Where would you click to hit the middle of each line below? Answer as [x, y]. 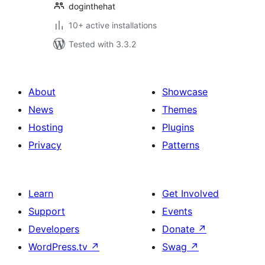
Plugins [178, 127]
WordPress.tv [59, 247]
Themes [180, 109]
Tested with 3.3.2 [102, 44]
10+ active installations [113, 25]
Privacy [45, 145]
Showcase [185, 92]
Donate [180, 229]
